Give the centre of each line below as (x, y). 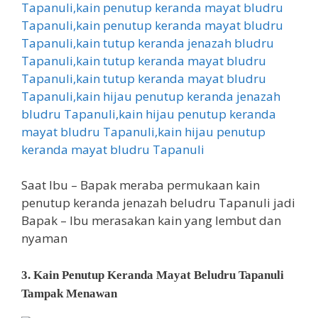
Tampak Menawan (69, 293)
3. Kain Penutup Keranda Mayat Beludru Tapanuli (153, 275)
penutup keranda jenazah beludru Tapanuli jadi (158, 203)
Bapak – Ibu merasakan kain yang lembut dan (151, 221)
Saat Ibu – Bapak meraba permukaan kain (141, 185)
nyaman (44, 238)
